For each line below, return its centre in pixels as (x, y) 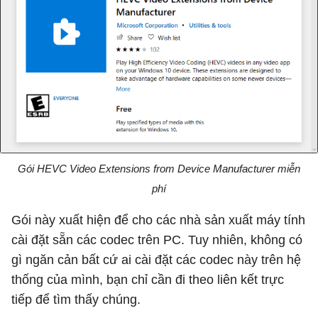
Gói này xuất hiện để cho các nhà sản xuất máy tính (158, 220)
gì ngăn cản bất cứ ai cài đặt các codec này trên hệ (156, 259)
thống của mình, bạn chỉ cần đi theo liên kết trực (148, 279)
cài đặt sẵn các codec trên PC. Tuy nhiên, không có (157, 240)
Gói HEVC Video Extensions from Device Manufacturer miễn (159, 168)
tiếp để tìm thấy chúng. (76, 299)
